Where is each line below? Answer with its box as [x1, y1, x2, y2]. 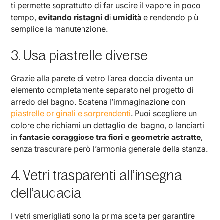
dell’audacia [11, 185, 82, 201]
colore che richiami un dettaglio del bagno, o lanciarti [11, 120, 205, 130]
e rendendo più [141, 12, 199, 22]
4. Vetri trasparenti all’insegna [11, 167, 182, 183]
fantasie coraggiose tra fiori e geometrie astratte [19, 132, 201, 142]
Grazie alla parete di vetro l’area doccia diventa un [11, 73, 194, 83]
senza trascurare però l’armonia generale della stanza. [11, 143, 208, 154]
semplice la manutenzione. [11, 24, 108, 34]
